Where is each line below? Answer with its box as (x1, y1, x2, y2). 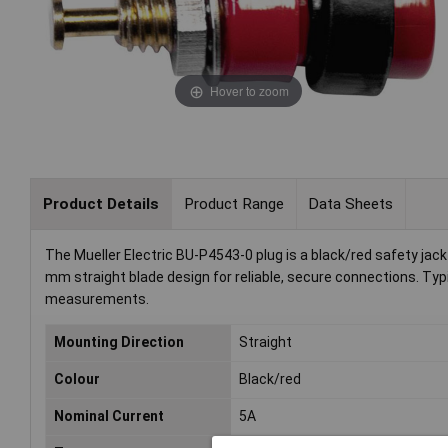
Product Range (183, 194, 284, 213)
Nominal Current (54, 408, 164, 425)
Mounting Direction (54, 334, 184, 351)
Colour (54, 371, 100, 388)
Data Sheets (308, 194, 394, 213)
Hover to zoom (209, 81, 289, 99)
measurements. (45, 291, 149, 308)
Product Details (42, 194, 159, 213)
